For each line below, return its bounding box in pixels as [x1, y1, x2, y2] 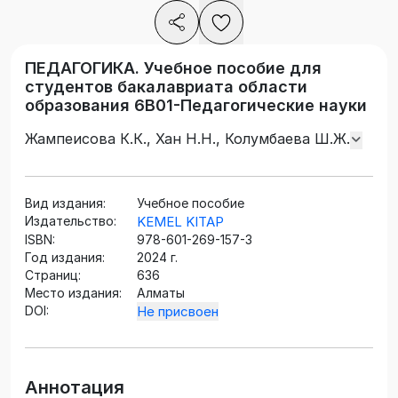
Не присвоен [137, 303, 219, 321]
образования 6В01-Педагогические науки [25, 96, 367, 115]
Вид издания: [25, 195, 106, 211]
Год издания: [25, 250, 105, 266]
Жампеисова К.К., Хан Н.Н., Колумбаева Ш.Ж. [25, 130, 350, 148]
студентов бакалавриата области [25, 77, 307, 97]
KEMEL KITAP [137, 213, 224, 231]
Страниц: [25, 267, 81, 283]
